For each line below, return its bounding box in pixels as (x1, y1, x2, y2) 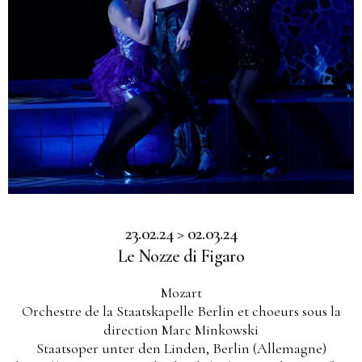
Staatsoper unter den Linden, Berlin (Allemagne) (36, 339, 326, 357)
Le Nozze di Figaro (117, 245, 245, 267)
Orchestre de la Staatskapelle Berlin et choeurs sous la (21, 301, 341, 320)
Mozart (160, 283, 202, 301)
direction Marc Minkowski (103, 320, 259, 339)
